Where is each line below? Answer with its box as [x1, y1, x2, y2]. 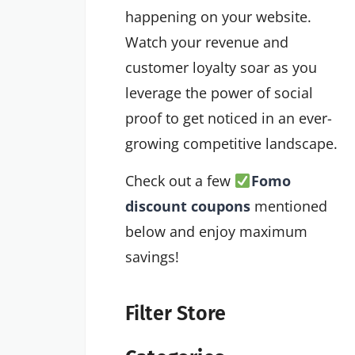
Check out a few [125, 171, 235, 191]
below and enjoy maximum [125, 222, 307, 242]
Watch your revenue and [125, 32, 288, 52]
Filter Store [125, 301, 226, 326]
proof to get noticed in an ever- [125, 109, 332, 128]
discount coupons [125, 197, 250, 216]
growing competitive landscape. [125, 134, 338, 154]
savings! [125, 247, 179, 267]
